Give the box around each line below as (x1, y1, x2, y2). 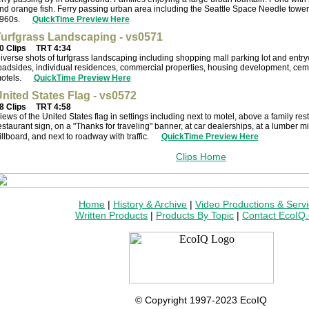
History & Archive (113, 199, 187, 210)
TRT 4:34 (33, 43, 71, 53)
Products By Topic (156, 210, 234, 221)
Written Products (75, 210, 148, 221)
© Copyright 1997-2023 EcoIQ (135, 295, 267, 306)
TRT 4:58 (33, 101, 71, 112)
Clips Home (176, 150, 226, 162)
